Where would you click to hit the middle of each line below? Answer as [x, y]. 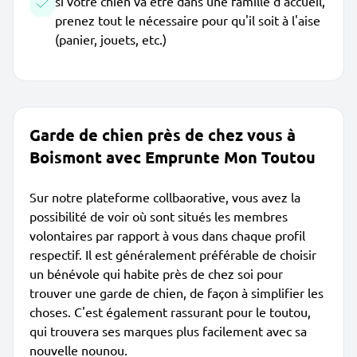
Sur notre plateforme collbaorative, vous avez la [165, 197]
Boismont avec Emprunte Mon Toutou [173, 157]
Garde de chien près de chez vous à [163, 135]
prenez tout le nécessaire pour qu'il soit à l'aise [188, 20]
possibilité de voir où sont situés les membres [159, 216]
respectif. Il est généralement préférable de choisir [173, 254]
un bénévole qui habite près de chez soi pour [156, 273]
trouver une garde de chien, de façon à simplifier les [177, 292]
